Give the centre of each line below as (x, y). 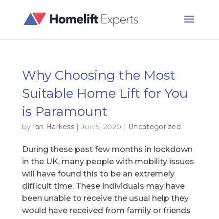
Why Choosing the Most (99, 75)
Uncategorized (155, 127)
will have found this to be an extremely (98, 174)
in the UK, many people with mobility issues (108, 162)
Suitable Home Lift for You (105, 93)
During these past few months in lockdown (107, 149)
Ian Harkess (54, 127)
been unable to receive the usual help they (105, 198)
